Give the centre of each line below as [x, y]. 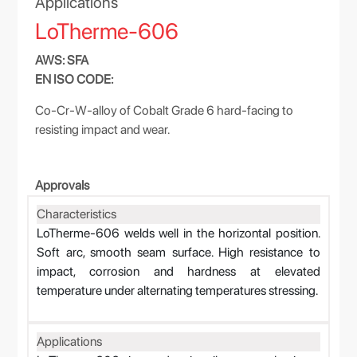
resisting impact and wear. [103, 129]
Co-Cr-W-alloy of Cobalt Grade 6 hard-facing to [165, 110]
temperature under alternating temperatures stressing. [178, 290]
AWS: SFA [62, 60]
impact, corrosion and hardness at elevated [178, 271]
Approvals [63, 185]
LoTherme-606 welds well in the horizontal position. [178, 233]
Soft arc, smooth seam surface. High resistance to [178, 252]
